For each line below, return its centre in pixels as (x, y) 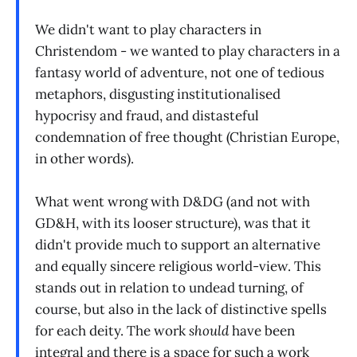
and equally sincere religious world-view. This (178, 266)
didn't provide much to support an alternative (178, 244)
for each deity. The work (112, 330)
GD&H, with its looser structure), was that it (173, 223)
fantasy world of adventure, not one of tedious (180, 72)
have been (262, 330)
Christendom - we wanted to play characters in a (188, 51)
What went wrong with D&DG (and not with (173, 201)
